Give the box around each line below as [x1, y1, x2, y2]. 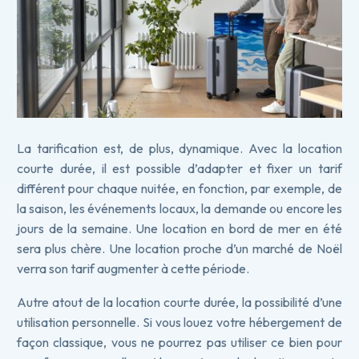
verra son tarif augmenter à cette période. [17, 260, 249, 276]
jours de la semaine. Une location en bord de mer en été [17, 220, 342, 236]
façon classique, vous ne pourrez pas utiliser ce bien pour [17, 334, 342, 351]
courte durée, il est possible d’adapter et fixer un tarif [17, 159, 342, 176]
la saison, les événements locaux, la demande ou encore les [17, 200, 342, 216]
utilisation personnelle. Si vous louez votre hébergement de [17, 314, 342, 331]
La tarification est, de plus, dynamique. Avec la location [17, 139, 342, 156]
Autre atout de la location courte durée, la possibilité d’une [17, 294, 342, 311]
